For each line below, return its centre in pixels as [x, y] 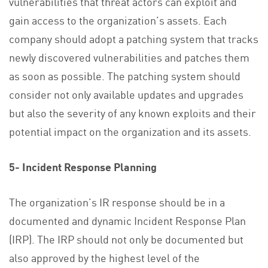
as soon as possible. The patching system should [125, 76]
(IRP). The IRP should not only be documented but [126, 239]
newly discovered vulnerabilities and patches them [129, 57]
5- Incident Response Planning [83, 167]
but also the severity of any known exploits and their [133, 113]
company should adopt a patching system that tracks [134, 39]
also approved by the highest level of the [104, 258]
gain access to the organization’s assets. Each [118, 20]
